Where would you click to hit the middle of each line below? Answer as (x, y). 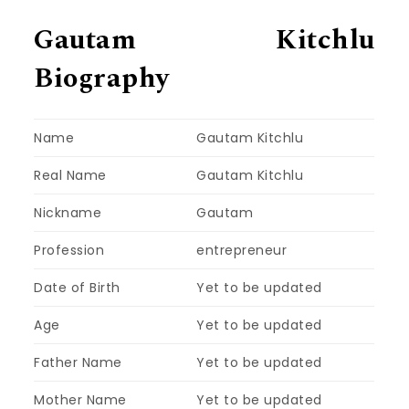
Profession (69, 250)
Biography (102, 79)
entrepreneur (242, 250)
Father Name (78, 362)
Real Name (70, 175)
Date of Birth (77, 287)
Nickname (68, 212)
